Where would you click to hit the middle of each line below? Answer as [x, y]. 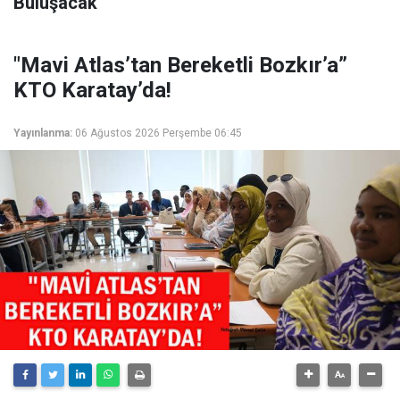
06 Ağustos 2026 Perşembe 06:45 [158, 133]
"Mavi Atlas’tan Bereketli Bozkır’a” [180, 65]
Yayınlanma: [43, 133]
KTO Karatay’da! [92, 90]
